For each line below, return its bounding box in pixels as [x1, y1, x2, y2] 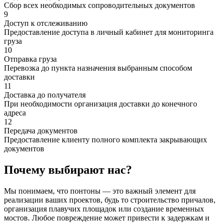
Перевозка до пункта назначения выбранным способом [4, 64, 192, 73]
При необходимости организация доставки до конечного [4, 100, 197, 109]
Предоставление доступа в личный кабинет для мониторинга [4, 28, 214, 37]
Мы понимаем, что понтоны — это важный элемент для [4, 187, 196, 196]
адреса [4, 109, 26, 117]
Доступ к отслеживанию [4, 19, 88, 28]
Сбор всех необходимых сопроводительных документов [4, 1, 195, 10]
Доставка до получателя [4, 91, 86, 100]
